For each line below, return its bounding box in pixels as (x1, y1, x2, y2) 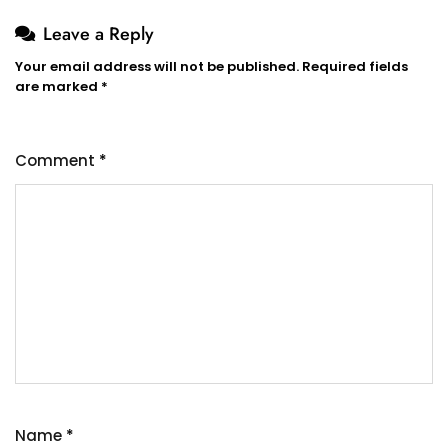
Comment (15, 149, 99, 171)
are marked (15, 76, 101, 96)
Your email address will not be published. (15, 56, 299, 76)
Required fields (302, 56, 408, 76)
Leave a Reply (43, 20, 154, 47)
